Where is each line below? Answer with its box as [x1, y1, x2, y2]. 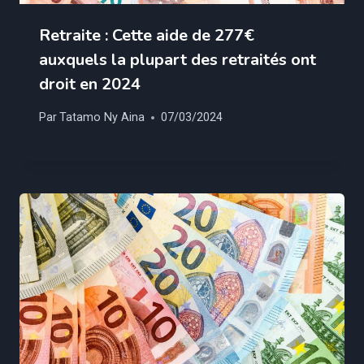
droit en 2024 [39, 72, 141, 95]
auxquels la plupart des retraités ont [39, 48, 316, 71]
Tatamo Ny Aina [59, 110, 145, 125]
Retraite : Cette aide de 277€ [39, 24, 254, 46]
